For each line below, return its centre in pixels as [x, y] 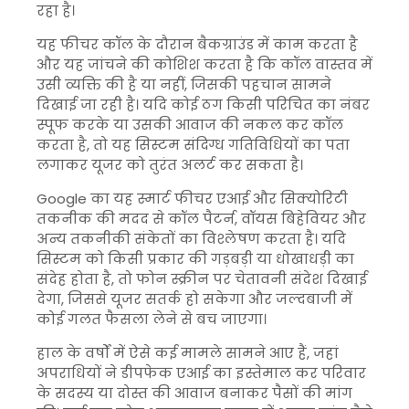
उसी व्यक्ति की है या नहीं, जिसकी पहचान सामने [184, 84]
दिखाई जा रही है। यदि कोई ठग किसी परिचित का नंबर [203, 105]
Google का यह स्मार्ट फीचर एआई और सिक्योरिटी [192, 199]
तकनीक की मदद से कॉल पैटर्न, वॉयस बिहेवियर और [201, 219]
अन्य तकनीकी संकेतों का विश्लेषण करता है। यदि [191, 239]
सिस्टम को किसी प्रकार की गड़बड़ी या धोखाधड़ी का [195, 259]
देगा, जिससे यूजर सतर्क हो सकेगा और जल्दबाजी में [194, 299]
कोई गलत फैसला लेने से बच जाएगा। [152, 319]
